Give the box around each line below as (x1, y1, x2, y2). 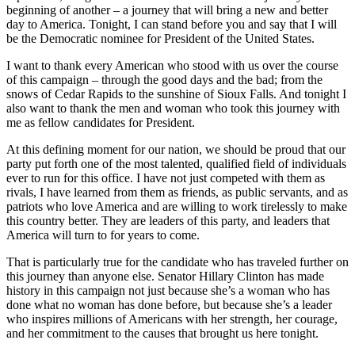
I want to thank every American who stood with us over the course (6, 58, 338, 72)
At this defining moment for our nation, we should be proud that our (6, 142, 345, 156)
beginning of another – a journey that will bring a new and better (6, 2, 328, 17)
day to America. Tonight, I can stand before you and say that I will (6, 17, 337, 31)
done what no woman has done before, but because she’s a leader (6, 297, 332, 311)
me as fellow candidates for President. (6, 115, 195, 129)
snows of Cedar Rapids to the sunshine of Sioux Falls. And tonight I (6, 86, 346, 101)
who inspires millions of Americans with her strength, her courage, (6, 311, 338, 326)
